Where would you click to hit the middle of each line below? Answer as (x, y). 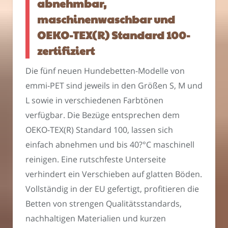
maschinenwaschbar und (106, 19)
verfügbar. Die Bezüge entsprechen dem (103, 115)
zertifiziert (66, 50)
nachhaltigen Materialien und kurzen (96, 219)
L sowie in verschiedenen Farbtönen (94, 101)
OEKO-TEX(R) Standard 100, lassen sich (99, 130)
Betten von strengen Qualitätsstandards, (104, 204)
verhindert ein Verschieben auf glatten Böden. (114, 174)
